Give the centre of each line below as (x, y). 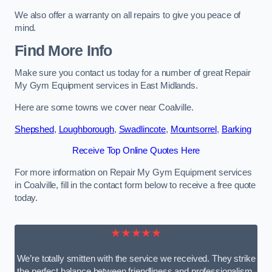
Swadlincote (142, 129)
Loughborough (86, 129)
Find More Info (63, 50)
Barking (236, 129)
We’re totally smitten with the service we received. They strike (136, 259)
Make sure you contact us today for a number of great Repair (133, 73)
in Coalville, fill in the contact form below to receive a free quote (135, 185)
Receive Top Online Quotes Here (136, 151)
